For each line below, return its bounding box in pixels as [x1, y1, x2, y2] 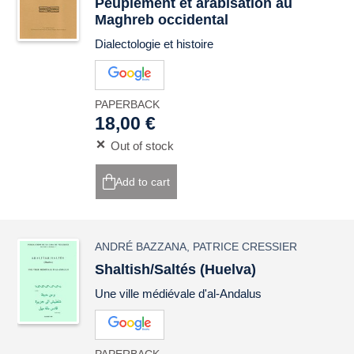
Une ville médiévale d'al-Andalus [95, 287, 262, 300]
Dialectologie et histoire [95, 37, 214, 51]
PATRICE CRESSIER [193, 240, 298, 253]
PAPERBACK [95, 98, 160, 111]
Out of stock [111, 139, 175, 153]
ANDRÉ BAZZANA [95, 240, 187, 253]
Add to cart [115, 175, 171, 188]
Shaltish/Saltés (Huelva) [95, 262, 257, 277]
